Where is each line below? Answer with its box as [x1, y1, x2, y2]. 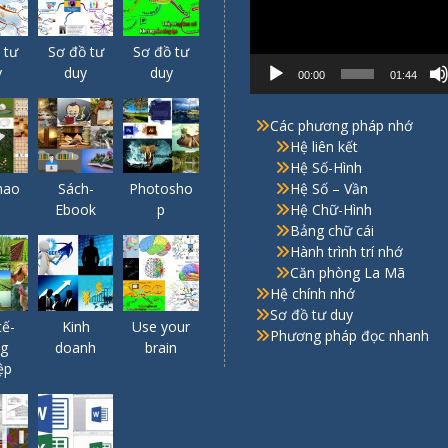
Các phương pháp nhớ [270, 116, 413, 136]
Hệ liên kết [290, 137, 358, 157]
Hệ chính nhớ [270, 284, 355, 304]
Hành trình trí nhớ [290, 242, 403, 262]
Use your [132, 316, 191, 336]
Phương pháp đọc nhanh [270, 326, 429, 346]
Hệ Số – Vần [290, 179, 368, 199]
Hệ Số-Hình [290, 158, 362, 178]
